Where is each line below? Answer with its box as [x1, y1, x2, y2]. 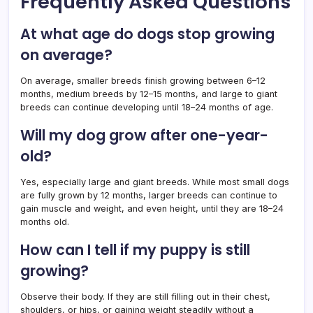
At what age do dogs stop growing [20, 23, 275, 44]
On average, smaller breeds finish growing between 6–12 [20, 75, 265, 86]
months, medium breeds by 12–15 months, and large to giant [20, 88, 277, 99]
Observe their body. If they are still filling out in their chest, [20, 291, 270, 302]
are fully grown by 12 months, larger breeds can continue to [20, 189, 277, 201]
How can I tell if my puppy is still [20, 239, 250, 260]
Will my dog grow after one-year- [20, 124, 268, 145]
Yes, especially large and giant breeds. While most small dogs [20, 176, 289, 187]
